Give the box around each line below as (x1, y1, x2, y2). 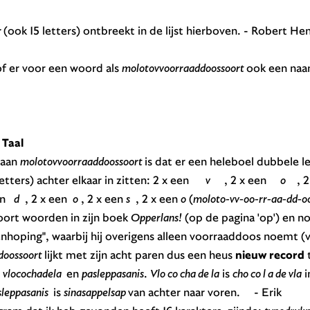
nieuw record (235, 247, 304, 262)
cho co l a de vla (232, 266, 302, 281)
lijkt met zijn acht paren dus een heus (44, 247, 235, 262)
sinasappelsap (63, 284, 128, 300)
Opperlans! (130, 210, 182, 225)
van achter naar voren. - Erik (127, 284, 282, 300)
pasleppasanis (81, 266, 144, 281)
